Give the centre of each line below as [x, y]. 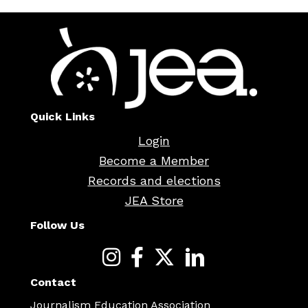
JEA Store [154, 200]
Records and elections [154, 180]
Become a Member [154, 160]
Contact [53, 282]
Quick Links [63, 116]
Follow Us [57, 225]
